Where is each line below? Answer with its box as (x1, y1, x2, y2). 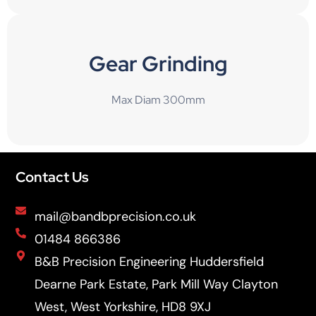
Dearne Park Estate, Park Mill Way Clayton (34, 275, 278, 293)
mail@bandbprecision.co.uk (34, 207, 196, 225)
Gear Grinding (89, 49, 227, 78)
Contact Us (16, 167, 89, 186)
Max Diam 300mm (111, 92, 205, 107)
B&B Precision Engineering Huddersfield (34, 253, 264, 270)
